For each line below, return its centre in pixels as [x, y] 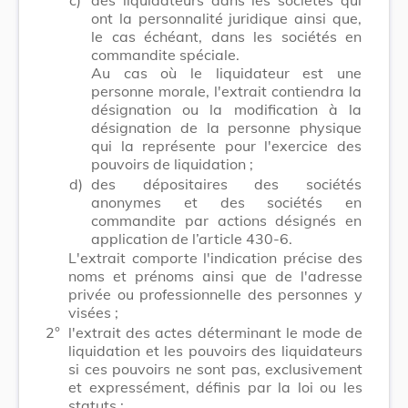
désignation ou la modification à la [226, 109]
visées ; [93, 312]
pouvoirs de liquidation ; [172, 163]
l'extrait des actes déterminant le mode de [215, 332]
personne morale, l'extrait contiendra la [226, 91]
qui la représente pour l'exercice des [226, 145]
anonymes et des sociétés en [226, 202]
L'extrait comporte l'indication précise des [215, 257]
